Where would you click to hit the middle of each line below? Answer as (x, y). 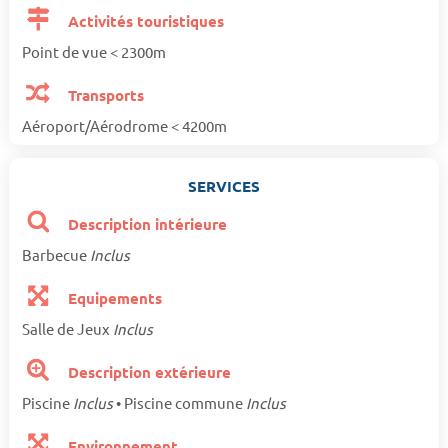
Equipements (113, 298)
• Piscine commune (179, 403)
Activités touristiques (144, 21)
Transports (104, 95)
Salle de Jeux (67, 329)
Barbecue (55, 255)
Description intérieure (146, 224)
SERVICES (224, 186)
